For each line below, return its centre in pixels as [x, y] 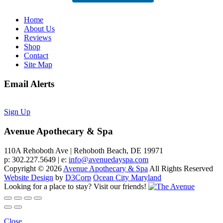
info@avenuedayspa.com [109, 159]
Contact [36, 56]
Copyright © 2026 [34, 168]
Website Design [29, 177]
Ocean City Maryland [127, 177]
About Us [39, 29]
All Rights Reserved [180, 168]
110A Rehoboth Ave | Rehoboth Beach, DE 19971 [84, 150]
